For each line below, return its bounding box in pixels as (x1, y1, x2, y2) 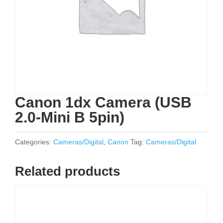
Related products (15, 164, 120, 179)
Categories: (15, 138, 53, 146)
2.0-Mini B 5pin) (15, 109, 124, 125)
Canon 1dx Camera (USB (15, 94, 192, 111)
